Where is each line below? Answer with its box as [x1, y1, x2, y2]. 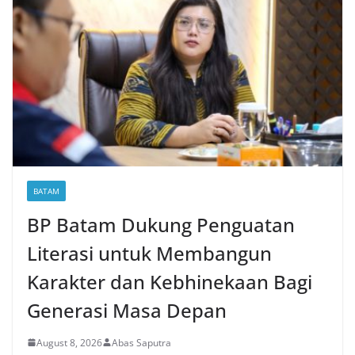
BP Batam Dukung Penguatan [27, 211, 295, 238]
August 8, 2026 [36, 335, 102, 349]
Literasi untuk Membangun [27, 239, 272, 266]
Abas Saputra [112, 335, 171, 349]
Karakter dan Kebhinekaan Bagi [27, 268, 312, 295]
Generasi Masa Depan [27, 296, 227, 323]
